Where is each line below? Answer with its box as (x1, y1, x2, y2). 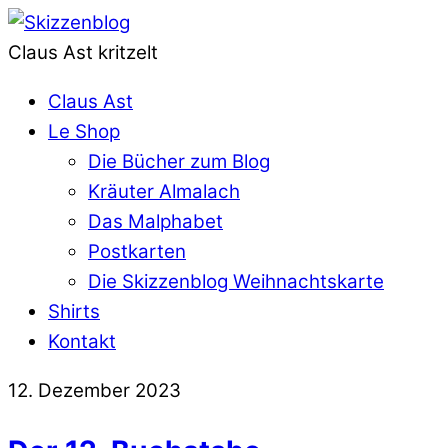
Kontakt (48, 329, 116, 353)
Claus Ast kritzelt (8, 41, 158, 64)
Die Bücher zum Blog (88, 149, 270, 173)
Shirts (48, 299, 100, 323)
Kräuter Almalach (88, 179, 240, 203)
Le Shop (48, 119, 120, 143)
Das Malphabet (88, 209, 223, 233)
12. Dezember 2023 (8, 378, 181, 402)
